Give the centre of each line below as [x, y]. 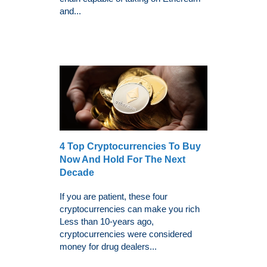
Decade [77, 172]
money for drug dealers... [108, 246]
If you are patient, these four [114, 196]
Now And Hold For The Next [122, 159]
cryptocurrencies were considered [126, 234]
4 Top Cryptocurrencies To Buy [130, 146]
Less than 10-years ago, [107, 221]
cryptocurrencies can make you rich [130, 209]
